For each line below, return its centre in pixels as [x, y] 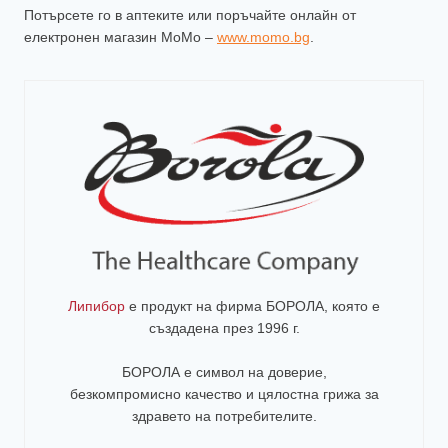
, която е [352, 306]
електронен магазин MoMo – [120, 37]
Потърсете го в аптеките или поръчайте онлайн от [190, 15]
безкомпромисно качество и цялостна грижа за [224, 394]
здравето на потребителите [222, 416]
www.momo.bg [263, 37]
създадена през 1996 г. [224, 328]
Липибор [96, 306]
